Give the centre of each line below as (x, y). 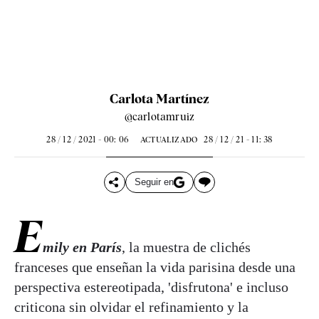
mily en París (82, 247)
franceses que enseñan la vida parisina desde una (155, 267)
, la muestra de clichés (186, 247)
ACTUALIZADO (169, 139)
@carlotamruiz (159, 116)
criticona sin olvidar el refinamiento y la (131, 307)
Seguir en (154, 182)
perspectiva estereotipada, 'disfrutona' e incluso (151, 287)
